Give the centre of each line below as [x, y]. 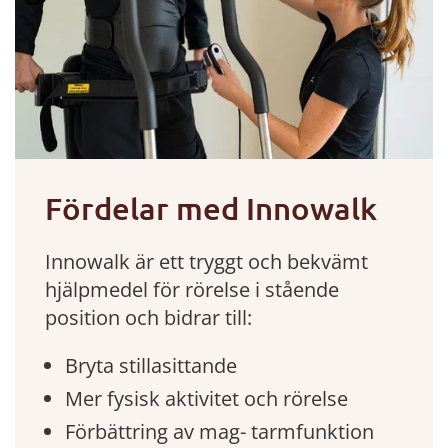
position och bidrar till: [148, 317]
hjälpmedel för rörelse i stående [192, 289]
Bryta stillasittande [151, 365]
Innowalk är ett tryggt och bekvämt [206, 261]
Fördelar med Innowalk [211, 207]
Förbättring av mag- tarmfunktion [219, 431]
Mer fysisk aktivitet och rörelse [206, 398]
